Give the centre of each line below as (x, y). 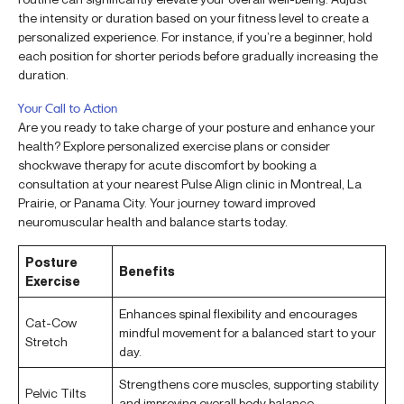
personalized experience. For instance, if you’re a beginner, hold (195, 37)
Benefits (147, 271)
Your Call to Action (68, 108)
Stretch (46, 342)
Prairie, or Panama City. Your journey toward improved (167, 203)
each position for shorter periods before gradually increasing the (198, 56)
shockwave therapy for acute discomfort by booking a (167, 165)
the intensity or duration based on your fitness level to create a (193, 18)
